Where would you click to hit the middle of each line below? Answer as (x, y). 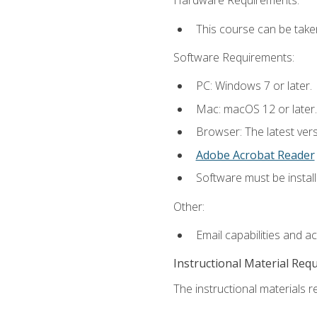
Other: (189, 206)
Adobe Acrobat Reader (255, 155)
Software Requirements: (234, 57)
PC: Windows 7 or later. (254, 86)
